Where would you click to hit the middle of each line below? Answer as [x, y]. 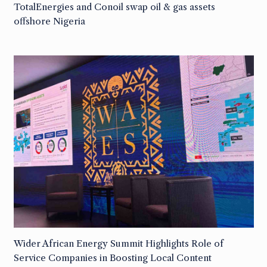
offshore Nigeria [49, 21]
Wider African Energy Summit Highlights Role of [118, 244]
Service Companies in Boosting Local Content [112, 258]
